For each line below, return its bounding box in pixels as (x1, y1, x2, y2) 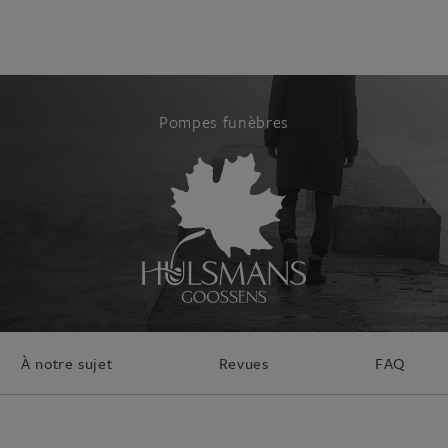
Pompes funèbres (158, 110, 290, 134)
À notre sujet (21, 352, 113, 374)
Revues (218, 352, 269, 374)
